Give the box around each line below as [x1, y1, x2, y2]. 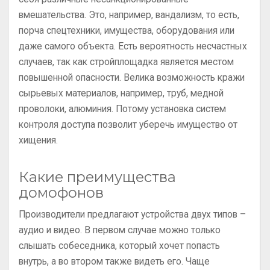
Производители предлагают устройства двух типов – [19, 209, 246, 220]
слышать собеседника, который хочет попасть [19, 240, 221, 251]
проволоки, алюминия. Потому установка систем [19, 103, 227, 115]
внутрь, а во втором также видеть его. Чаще [19, 256, 210, 267]
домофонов [19, 183, 104, 201]
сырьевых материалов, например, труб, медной [19, 87, 224, 99]
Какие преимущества [19, 168, 177, 186]
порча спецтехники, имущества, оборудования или [19, 25, 235, 36]
